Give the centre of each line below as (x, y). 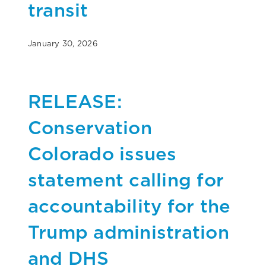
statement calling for (126, 179)
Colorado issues (102, 153)
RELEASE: (75, 101)
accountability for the (129, 205)
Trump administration (129, 232)
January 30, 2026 (63, 43)
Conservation (90, 127)
